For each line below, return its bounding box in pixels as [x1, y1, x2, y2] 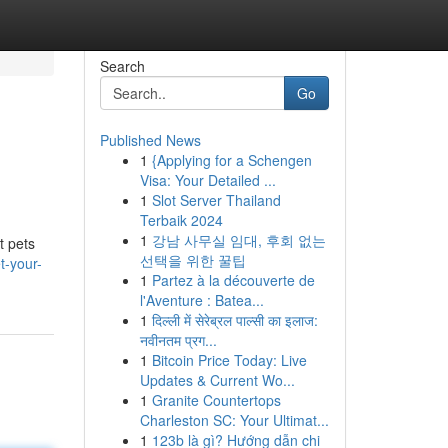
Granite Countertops [151, 390, 281, 410]
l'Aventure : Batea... [139, 290, 264, 310]
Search [99, 56, 145, 76]
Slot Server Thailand [151, 190, 281, 210]
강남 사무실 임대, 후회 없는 [151, 230, 326, 250]
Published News [99, 130, 201, 150]
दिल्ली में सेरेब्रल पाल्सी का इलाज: [151, 310, 318, 330]
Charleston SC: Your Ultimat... [139, 410, 329, 430]
